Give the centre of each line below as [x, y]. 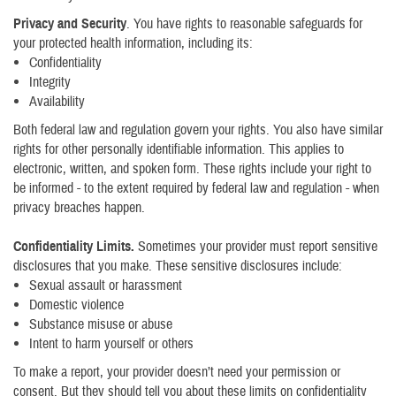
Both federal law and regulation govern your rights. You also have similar [198, 130]
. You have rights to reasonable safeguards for [244, 24]
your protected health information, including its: [133, 43]
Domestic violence [76, 305]
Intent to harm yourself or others [111, 344]
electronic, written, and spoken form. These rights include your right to [192, 169]
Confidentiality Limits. [74, 247]
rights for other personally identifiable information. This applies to [179, 149]
